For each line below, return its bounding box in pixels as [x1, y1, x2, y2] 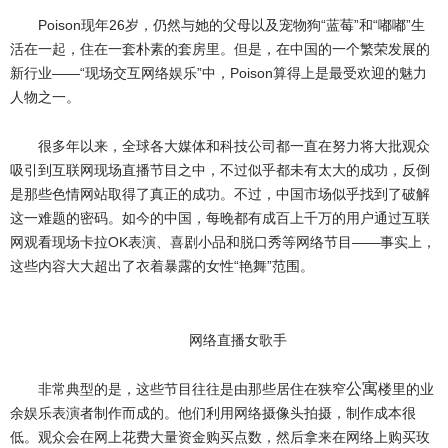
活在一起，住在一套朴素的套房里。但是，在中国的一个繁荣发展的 [10, 41, 430, 57]
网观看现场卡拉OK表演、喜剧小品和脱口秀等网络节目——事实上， [10, 234, 436, 250]
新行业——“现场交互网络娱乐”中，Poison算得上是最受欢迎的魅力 [10, 65, 427, 81]
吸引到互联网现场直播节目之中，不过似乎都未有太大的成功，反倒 [10, 162, 430, 178]
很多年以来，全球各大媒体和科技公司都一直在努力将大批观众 [38, 138, 430, 154]
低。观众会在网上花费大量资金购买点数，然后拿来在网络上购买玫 [10, 429, 430, 445]
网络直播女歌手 [189, 332, 287, 348]
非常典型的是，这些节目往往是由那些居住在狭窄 [38, 381, 346, 397]
